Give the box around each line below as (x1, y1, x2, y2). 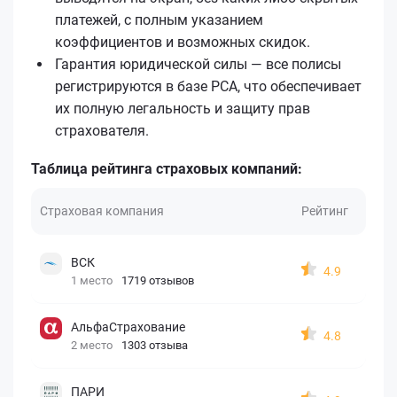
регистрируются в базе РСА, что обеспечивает (55, 77, 362, 95)
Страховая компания (40, 203, 164, 218)
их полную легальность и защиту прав (55, 99, 310, 117)
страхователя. (55, 121, 149, 139)
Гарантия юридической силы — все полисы (55, 55, 341, 73)
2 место (71, 338, 113, 352)
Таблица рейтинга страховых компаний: (31, 160, 302, 177)
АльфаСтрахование (71, 319, 185, 334)
